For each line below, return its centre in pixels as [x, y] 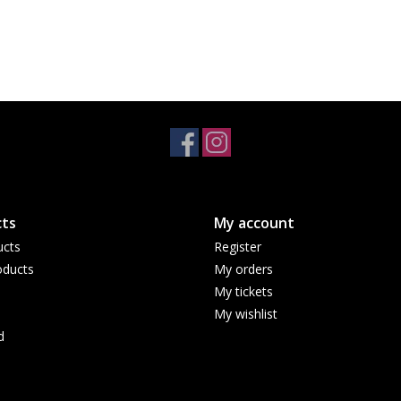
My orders [243, 269]
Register [238, 247]
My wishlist [246, 314]
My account [254, 223]
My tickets [243, 292]
